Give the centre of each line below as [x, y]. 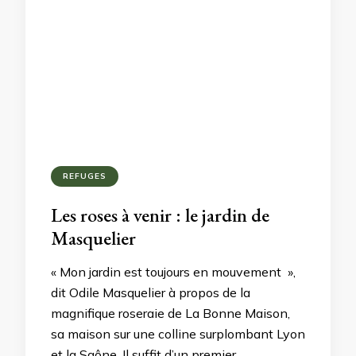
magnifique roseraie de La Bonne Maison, [170, 313]
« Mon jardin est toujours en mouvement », [173, 272]
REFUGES [85, 176]
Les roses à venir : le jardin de [160, 215]
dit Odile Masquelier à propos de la [151, 292]
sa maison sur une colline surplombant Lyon [178, 334]
